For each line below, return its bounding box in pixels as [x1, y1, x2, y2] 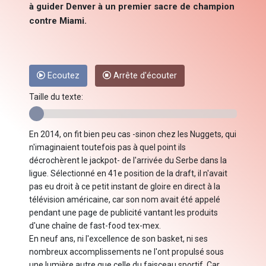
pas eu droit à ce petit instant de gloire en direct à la [29, 182, 220, 192]
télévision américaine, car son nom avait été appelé [29, 195, 220, 205]
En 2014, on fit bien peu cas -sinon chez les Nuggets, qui [29, 129, 236, 140]
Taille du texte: [29, 92, 83, 102]
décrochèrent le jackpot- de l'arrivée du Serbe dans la [29, 156, 227, 166]
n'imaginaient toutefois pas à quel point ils [29, 142, 186, 153]
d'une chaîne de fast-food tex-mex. [29, 221, 161, 231]
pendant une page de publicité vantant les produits [29, 208, 218, 218]
